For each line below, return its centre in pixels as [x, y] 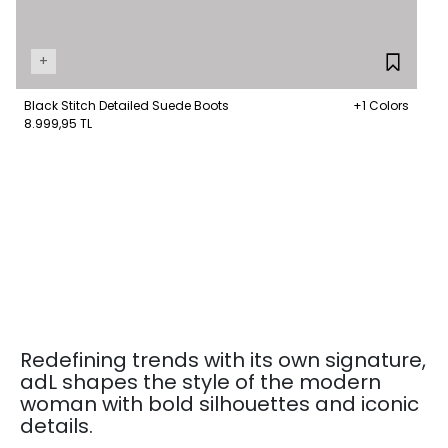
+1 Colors [381, 106]
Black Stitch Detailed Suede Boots [126, 106]
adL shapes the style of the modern [200, 382]
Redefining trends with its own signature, [223, 360]
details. [56, 426]
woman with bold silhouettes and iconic [219, 404]
